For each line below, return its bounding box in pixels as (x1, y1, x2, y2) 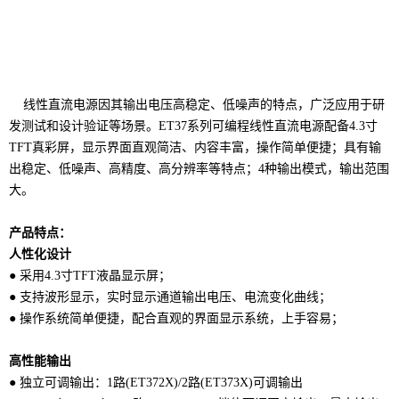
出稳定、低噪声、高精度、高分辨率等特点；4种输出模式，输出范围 (9, 161, 389, 175)
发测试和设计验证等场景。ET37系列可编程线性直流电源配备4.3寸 (9, 118, 378, 133)
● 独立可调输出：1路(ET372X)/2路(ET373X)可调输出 (9, 375, 303, 389)
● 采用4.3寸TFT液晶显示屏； (9, 268, 171, 282)
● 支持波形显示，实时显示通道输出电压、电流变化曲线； (9, 289, 331, 304)
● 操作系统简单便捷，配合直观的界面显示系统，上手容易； (9, 311, 344, 325)
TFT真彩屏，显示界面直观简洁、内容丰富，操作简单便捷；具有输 (9, 140, 381, 154)
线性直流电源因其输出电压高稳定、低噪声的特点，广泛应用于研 (9, 97, 385, 111)
